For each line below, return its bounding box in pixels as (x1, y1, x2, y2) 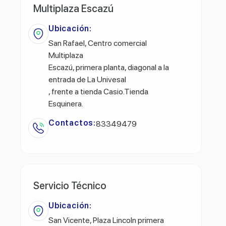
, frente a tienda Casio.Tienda (48, 86, 148, 96)
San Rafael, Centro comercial (48, 38, 147, 48)
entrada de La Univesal (48, 74, 126, 84)
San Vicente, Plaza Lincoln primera (48, 215, 164, 225)
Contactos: (48, 118, 96, 128)
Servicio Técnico (33, 179, 106, 192)
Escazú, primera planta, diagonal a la (48, 62, 169, 72)
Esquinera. (48, 98, 83, 108)
